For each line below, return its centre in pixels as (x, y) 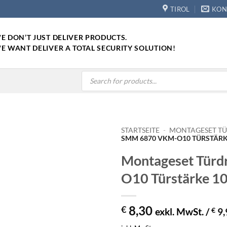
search (90, 80)
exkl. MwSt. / (183, 211)
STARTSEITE (140, 130)
